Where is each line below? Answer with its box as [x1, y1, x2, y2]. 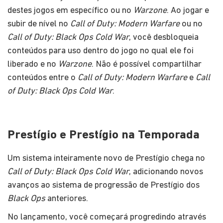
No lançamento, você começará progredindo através [7, 212, 206, 222]
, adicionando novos [129, 167, 203, 177]
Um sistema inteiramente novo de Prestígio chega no [7, 153, 205, 163]
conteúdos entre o [7, 73, 78, 83]
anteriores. [45, 194, 88, 204]
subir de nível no [7, 19, 70, 29]
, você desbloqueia [129, 32, 199, 42]
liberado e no [7, 59, 58, 69]
